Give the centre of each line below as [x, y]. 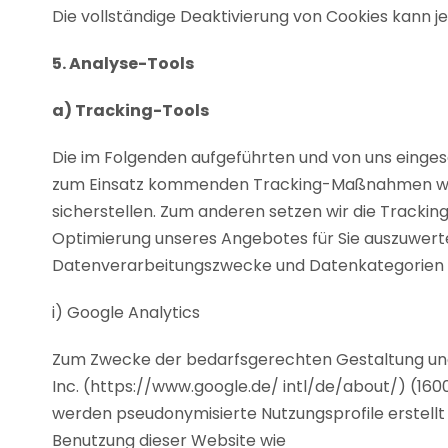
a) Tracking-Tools [130, 110]
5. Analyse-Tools [123, 63]
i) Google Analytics [126, 312]
